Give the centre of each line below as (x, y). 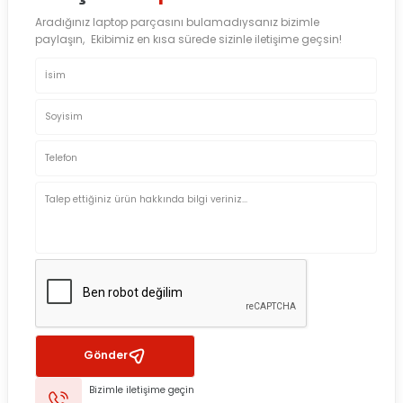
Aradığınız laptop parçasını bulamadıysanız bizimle (177, 22)
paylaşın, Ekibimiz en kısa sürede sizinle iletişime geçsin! (188, 39)
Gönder (106, 356)
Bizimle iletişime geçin (142, 390)
